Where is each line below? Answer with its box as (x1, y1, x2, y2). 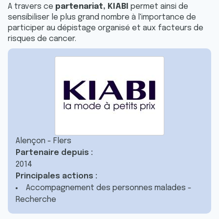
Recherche (16, 196, 56, 204)
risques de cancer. (8, 35, 76, 43)
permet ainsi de (129, 2, 188, 11)
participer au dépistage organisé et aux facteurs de (8, 24, 203, 32)
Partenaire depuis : (16, 149, 93, 157)
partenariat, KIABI (55, 2, 129, 11)
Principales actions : (16, 172, 97, 180)
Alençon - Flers (16, 137, 71, 145)
